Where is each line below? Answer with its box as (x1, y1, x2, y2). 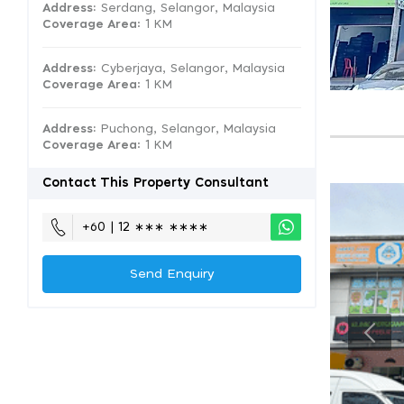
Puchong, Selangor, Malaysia (96, 124, 276, 135)
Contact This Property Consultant (42, 177, 269, 189)
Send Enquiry (129, 268, 215, 280)
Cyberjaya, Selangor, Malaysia (96, 63, 285, 75)
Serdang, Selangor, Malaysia (96, 3, 275, 14)
